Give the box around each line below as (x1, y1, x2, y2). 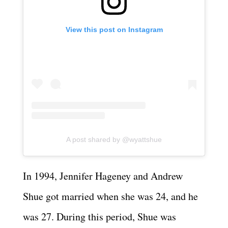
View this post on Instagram (65, 25, 163, 34)
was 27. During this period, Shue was (23, 209, 176, 223)
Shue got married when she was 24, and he (23, 189, 198, 203)
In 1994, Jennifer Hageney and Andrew (23, 168, 183, 183)
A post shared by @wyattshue (66, 135, 162, 144)
